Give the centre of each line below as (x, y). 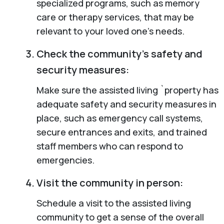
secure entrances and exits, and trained (121, 132)
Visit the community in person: (109, 182)
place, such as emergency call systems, (119, 118)
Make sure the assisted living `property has (127, 90)
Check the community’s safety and (119, 53)
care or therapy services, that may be (115, 17)
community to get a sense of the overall (120, 217)
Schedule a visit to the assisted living (113, 203)
